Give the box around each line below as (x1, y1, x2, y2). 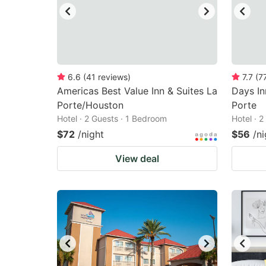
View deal (115, 153, 159, 164)
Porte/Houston (57, 99, 123, 111)
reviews (98, 72, 128, 82)
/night (78, 128, 104, 140)
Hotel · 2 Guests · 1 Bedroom (57, 113, 167, 123)
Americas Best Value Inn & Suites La (57, 85, 217, 97)
